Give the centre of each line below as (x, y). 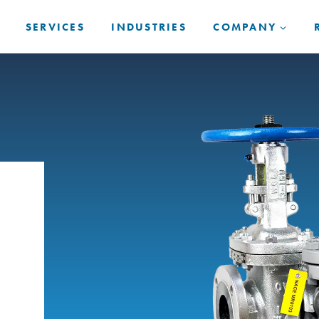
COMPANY (245, 27)
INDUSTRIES (149, 27)
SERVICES (55, 27)
